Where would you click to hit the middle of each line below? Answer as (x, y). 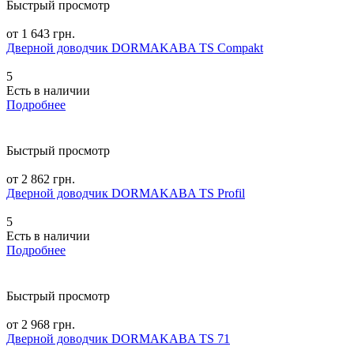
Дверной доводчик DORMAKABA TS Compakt (135, 47)
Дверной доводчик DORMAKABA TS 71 (118, 338)
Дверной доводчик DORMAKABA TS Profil (126, 193)
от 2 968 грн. (41, 324)
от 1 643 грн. (41, 33)
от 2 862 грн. (41, 179)
